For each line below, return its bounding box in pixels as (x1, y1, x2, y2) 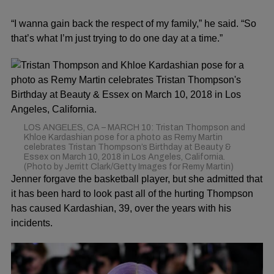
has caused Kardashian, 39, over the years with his (11, 202, 231, 213)
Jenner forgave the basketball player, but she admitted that (11, 173, 262, 184)
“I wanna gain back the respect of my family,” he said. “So (11, 18, 256, 29)
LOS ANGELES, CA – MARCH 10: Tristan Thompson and (23, 122, 245, 132)
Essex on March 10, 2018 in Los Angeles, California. (23, 152, 225, 161)
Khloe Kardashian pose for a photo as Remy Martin (23, 132, 223, 142)
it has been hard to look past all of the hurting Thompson (11, 188, 253, 199)
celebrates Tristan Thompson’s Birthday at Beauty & (23, 142, 231, 152)
